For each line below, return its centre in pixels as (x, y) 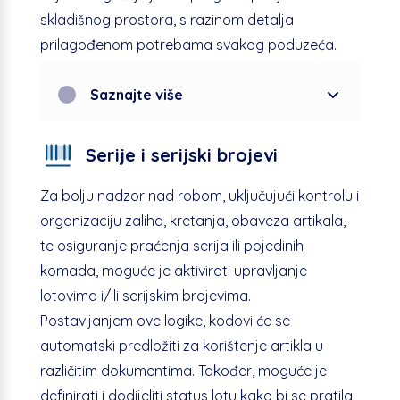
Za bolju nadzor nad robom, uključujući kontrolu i (199, 195)
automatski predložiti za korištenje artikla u (181, 345)
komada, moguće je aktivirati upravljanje (173, 270)
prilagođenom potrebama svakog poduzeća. (188, 44)
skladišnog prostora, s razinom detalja (167, 19)
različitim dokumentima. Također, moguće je (183, 370)
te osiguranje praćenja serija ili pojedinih (171, 245)
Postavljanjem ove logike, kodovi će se (165, 320)
